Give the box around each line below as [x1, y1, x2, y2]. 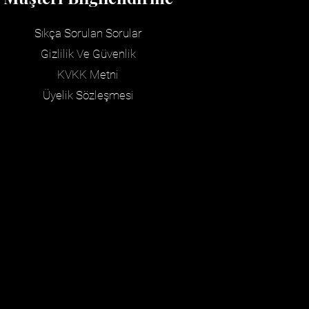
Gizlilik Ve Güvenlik [40, 47, 136, 61]
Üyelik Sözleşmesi [42, 88, 134, 102]
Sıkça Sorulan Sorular [34, 26, 142, 40]
